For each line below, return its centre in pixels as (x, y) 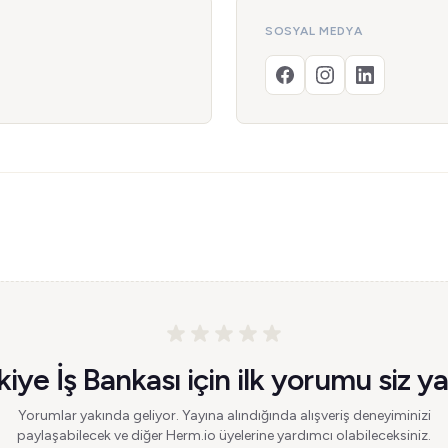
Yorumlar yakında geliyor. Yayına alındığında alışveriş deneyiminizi (224, 415)
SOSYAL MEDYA (314, 31)
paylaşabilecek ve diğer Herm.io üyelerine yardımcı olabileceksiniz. (224, 435)
